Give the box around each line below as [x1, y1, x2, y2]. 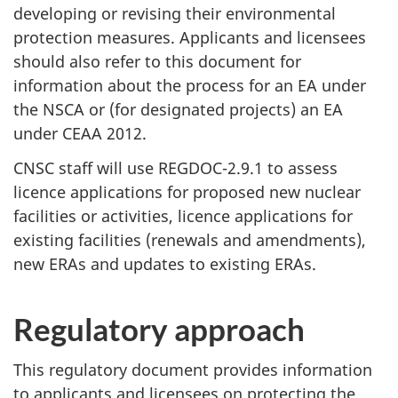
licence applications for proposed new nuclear [13, 180, 361, 203]
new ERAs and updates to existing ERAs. [13, 252, 316, 275]
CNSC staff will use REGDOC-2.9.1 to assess [13, 156, 338, 179]
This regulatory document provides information [13, 359, 372, 381]
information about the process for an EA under [13, 75, 366, 97]
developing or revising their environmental [13, 3, 336, 25]
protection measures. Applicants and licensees [13, 27, 366, 49]
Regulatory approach [13, 309, 305, 347]
